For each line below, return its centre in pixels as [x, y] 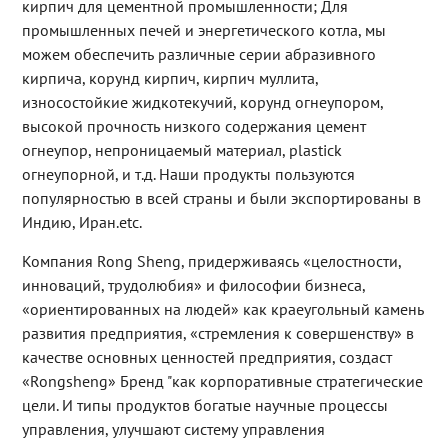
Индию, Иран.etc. [81, 222]
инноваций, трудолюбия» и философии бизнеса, [193, 285]
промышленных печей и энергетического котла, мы [203, 30]
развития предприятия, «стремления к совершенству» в [217, 333]
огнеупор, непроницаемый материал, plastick [181, 150]
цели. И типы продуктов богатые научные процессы [204, 405]
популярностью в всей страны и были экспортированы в [221, 198]
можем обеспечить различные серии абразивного [198, 54]
